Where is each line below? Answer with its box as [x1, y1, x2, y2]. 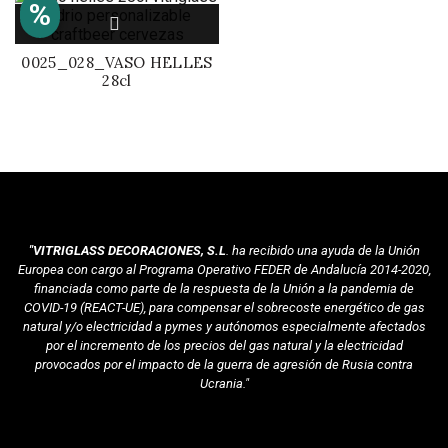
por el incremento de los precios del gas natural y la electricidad [45, 338, 403, 353]
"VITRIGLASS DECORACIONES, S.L [28, 243, 226, 258]
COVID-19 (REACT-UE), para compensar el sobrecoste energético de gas [23, 300, 425, 315]
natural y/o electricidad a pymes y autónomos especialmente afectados [22, 319, 426, 334]
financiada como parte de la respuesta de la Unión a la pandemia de [34, 281, 414, 296]
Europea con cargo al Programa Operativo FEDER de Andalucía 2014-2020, [17, 262, 431, 277]
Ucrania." [199, 376, 249, 391]
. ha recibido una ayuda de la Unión [225, 243, 420, 258]
